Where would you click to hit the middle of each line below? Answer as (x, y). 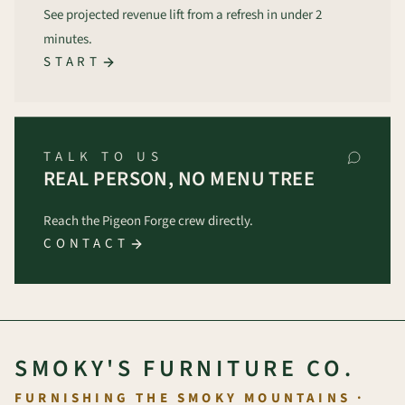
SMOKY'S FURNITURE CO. (185, 368)
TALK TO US (104, 157)
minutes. (68, 39)
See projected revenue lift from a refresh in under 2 (183, 15)
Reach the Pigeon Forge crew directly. (148, 221)
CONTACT (86, 244)
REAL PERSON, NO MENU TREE (179, 179)
